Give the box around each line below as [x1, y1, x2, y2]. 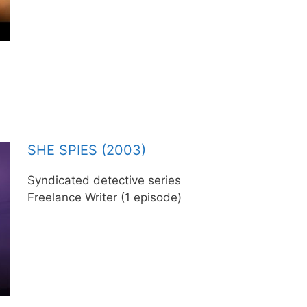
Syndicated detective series [27, 173, 181, 187]
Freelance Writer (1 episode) [27, 190, 182, 204]
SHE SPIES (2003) [27, 141, 146, 158]
